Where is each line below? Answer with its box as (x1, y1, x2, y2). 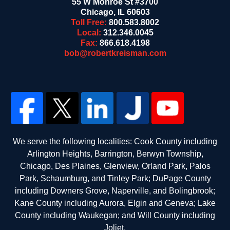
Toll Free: (71, 17, 109, 27)
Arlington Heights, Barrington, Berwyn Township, (27, 149, 203, 159)
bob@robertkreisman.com (64, 48, 166, 57)
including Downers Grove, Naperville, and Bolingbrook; (15, 186, 215, 196)
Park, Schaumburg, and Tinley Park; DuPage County (19, 174, 211, 183)
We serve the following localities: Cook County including (13, 137, 217, 146)
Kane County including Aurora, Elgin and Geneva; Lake (14, 199, 216, 208)
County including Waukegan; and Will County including (15, 211, 215, 220)
